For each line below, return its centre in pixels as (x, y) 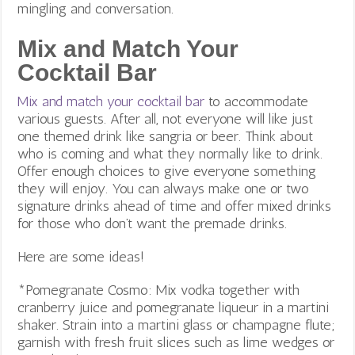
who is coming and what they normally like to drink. (170, 153)
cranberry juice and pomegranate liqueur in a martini (174, 307)
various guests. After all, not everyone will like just (166, 118)
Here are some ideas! (81, 256)
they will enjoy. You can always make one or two (164, 188)
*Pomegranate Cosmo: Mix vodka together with (159, 290)
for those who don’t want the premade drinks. (153, 223)
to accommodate (257, 101)
